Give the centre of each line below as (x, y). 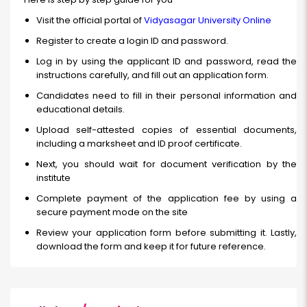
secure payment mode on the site (112, 212)
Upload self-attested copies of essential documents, (167, 130)
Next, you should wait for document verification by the (167, 164)
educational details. (81, 110)
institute (53, 178)
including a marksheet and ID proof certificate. (139, 144)
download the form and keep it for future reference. (151, 247)
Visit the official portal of (90, 21)
